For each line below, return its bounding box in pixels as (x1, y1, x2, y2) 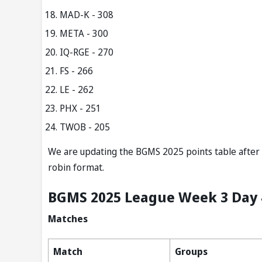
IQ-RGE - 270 (60, 46, 113, 59)
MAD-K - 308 (60, 8, 113, 22)
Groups (175, 245, 208, 258)
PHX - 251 (60, 102, 101, 115)
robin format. (48, 161, 104, 174)
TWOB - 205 (60, 120, 110, 134)
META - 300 (60, 27, 108, 40)
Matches (48, 212, 88, 226)
